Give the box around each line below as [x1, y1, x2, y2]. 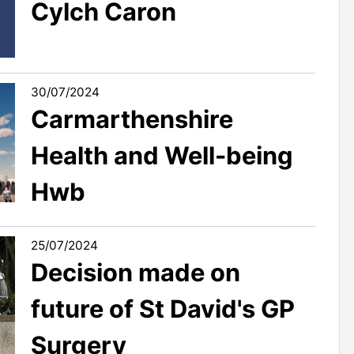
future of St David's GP [31, 293, 295, 323]
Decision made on [31, 257, 240, 287]
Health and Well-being [31, 141, 293, 170]
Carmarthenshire [31, 104, 233, 134]
